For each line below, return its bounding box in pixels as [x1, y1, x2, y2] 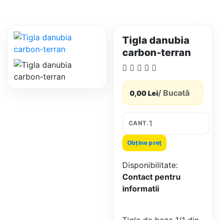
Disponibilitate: [122, 160, 178, 170]
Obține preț [127, 139, 162, 146]
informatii [122, 184, 159, 193]
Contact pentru [122, 172, 181, 182]
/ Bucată [158, 88, 190, 98]
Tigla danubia [122, 34, 190, 46]
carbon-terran [122, 47, 191, 58]
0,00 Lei [130, 89, 158, 97]
